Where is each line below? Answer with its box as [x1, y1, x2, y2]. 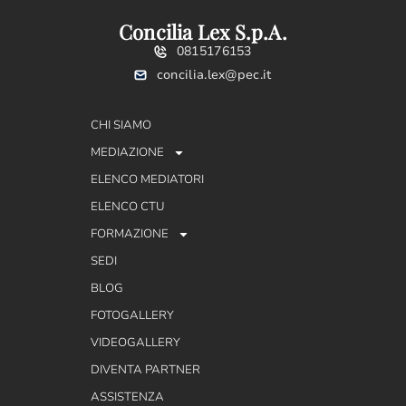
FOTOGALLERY [91, 307, 174, 324]
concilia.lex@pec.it [156, 66, 272, 84]
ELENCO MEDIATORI [91, 171, 204, 188]
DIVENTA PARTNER [91, 362, 200, 379]
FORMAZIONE [91, 226, 169, 243]
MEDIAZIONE [91, 144, 164, 161]
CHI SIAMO [91, 117, 151, 134]
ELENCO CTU [91, 198, 165, 216]
